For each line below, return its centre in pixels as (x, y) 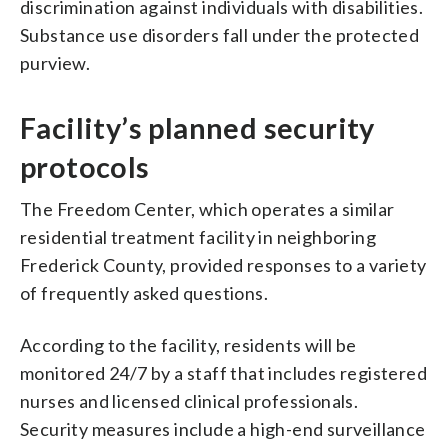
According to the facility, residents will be (188, 344)
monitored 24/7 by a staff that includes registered (223, 372)
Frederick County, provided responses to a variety (223, 264)
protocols (85, 166)
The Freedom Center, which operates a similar (207, 208)
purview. (55, 62)
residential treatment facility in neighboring (198, 236)
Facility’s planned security (197, 127)
